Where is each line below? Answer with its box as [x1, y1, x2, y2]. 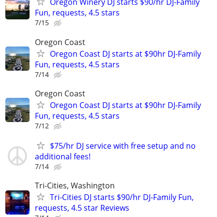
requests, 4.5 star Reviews [35, 202, 129, 214]
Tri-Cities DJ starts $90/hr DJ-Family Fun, [50, 192, 194, 203]
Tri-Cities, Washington [35, 180, 115, 191]
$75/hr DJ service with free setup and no [50, 140, 196, 151]
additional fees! [35, 151, 91, 162]
